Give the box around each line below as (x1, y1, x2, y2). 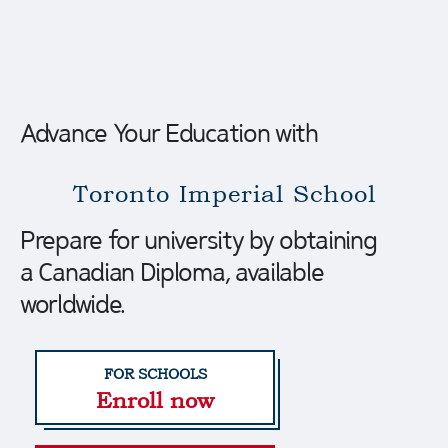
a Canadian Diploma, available (20, 254, 324, 288)
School (283, 178, 376, 208)
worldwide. (20, 286, 125, 320)
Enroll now (96, 386, 214, 413)
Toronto (72, 178, 170, 208)
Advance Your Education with (20, 115, 318, 149)
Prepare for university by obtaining (20, 222, 377, 256)
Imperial (169, 178, 284, 208)
